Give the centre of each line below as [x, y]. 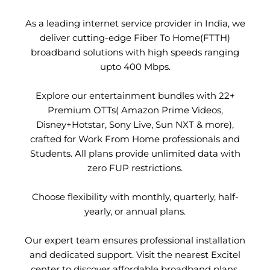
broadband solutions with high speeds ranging [135, 52]
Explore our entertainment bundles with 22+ [135, 96]
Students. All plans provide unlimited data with [135, 154]
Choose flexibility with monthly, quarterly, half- [135, 197]
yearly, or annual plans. [135, 212]
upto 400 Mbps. [135, 67]
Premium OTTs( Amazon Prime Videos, [135, 110]
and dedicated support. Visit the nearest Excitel [135, 255]
